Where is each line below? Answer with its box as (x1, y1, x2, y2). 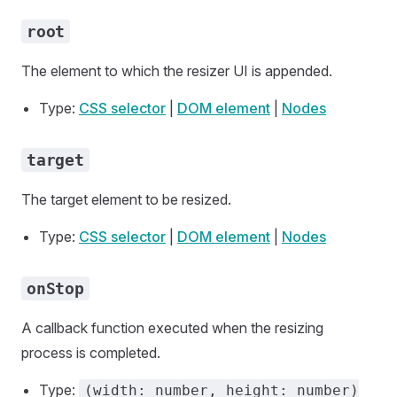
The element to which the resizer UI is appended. (21, 62, 332, 80)
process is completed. (21, 344, 160, 362)
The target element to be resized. (21, 191, 231, 208)
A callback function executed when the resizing (21, 319, 323, 337)
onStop (27, 279, 84, 298)
